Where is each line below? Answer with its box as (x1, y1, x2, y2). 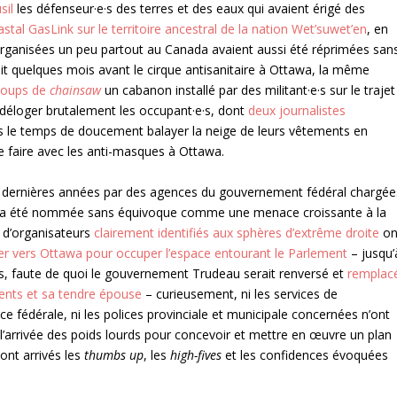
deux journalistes (248, 102, 346, 120)
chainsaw (50, 82, 102, 99)
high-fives (170, 346, 222, 363)
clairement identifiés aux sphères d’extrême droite (94, 223, 380, 241)
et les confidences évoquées (222, 346, 389, 363)
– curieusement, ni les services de (142, 284, 339, 302)
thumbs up (84, 346, 144, 363)
